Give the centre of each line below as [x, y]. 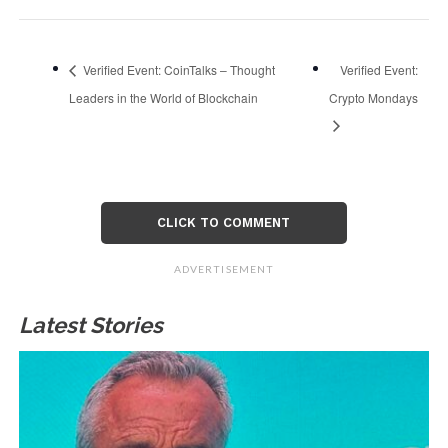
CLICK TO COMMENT [224, 223]
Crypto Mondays [374, 97]
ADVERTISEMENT [224, 269]
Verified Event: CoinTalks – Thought [177, 70]
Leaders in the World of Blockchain [163, 97]
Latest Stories [90, 325]
